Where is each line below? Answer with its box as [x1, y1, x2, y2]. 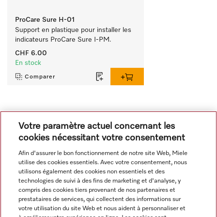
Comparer [25, 74, 55, 80]
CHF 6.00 [15, 50, 47, 57]
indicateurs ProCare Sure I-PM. [15, 36, 111, 43]
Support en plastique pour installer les [15, 27, 131, 33]
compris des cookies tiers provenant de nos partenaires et [18, 187, 176, 193]
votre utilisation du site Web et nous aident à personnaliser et [18, 205, 186, 212]
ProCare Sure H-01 [15, 16, 75, 23]
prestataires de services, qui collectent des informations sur [18, 196, 181, 202]
